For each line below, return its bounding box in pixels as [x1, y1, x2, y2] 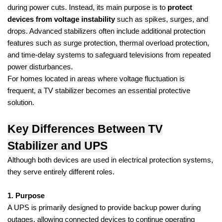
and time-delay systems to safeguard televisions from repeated [7, 51, 211, 59]
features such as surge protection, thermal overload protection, [7, 39, 209, 47]
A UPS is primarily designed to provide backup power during [7, 203, 201, 212]
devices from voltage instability [7, 15, 115, 23]
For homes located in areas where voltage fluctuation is [7, 74, 185, 83]
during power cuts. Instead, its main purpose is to [7, 3, 167, 11]
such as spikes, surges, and [115, 15, 208, 23]
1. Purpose [7, 191, 45, 200]
